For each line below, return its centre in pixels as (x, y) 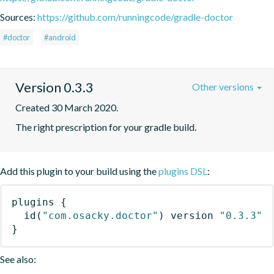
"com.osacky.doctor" (100, 215)
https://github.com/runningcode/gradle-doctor (135, 17)
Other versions (224, 86)
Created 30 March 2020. (67, 107)
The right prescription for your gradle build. (106, 127)
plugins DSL (183, 171)
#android (60, 37)
